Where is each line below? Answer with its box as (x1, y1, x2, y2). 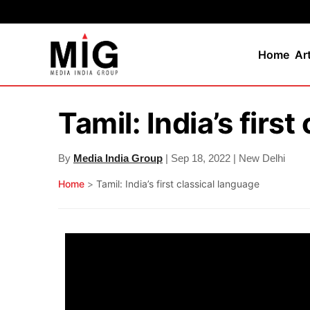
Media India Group (73, 152, 163, 165)
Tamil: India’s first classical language (96, 178, 259, 190)
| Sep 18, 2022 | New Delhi (163, 152, 285, 165)
